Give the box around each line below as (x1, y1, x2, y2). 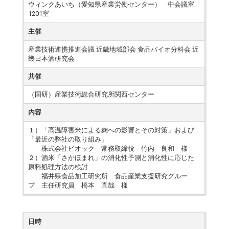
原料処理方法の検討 (28, 163, 88, 171)
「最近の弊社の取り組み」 (28, 135, 108, 143)
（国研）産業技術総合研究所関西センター (28, 90, 155, 98)
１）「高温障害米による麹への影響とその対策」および (28, 126, 195, 134)
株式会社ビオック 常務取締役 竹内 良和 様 (28, 145, 188, 152)
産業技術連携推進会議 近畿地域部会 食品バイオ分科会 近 (28, 45, 199, 53)
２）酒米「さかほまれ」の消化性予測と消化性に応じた (28, 154, 195, 162)
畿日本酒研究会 (28, 55, 75, 62)
